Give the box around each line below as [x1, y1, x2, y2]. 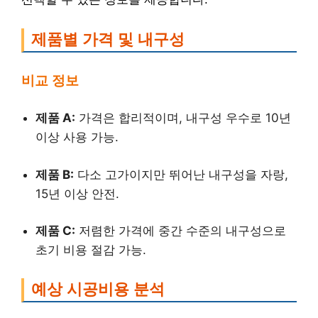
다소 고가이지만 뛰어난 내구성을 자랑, [74, 167, 288, 182]
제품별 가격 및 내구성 [31, 31, 185, 48]
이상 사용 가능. [35, 130, 119, 144]
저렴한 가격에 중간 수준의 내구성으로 [75, 224, 286, 238]
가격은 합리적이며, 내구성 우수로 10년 [75, 111, 291, 125]
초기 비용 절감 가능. [35, 243, 146, 257]
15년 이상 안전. [35, 186, 119, 201]
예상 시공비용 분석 [31, 280, 165, 298]
